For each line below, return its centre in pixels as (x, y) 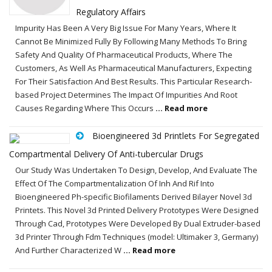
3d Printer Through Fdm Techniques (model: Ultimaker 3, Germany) (137, 236)
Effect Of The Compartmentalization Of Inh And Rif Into (115, 183)
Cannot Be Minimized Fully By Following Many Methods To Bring (131, 41)
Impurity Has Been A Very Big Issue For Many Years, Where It (126, 28)
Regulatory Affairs (111, 12)
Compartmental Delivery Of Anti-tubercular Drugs (106, 154)
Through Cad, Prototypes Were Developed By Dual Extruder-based (138, 223)
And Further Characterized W (69, 250)
